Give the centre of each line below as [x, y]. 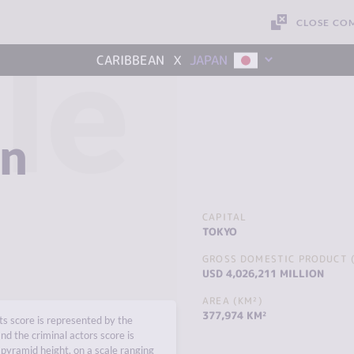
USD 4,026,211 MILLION [263, 273]
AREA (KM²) [233, 301]
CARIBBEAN [130, 60]
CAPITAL [225, 217]
